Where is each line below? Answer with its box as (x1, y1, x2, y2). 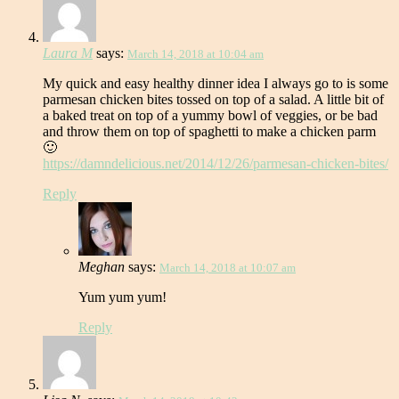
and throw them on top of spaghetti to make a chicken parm (43, 124, 376, 140)
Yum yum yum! (78, 289, 167, 305)
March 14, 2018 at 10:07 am (159, 261, 296, 275)
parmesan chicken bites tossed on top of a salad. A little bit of (43, 92, 384, 108)
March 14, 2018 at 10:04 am (127, 47, 264, 61)
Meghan (78, 259, 125, 275)
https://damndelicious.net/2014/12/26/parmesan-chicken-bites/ (43, 156, 388, 172)
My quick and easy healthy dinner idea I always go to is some (43, 76, 388, 92)
